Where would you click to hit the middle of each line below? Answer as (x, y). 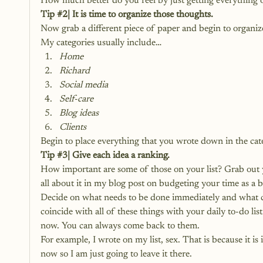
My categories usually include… (101, 43)
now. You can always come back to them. (120, 226)
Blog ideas (79, 113)
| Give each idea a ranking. (119, 156)
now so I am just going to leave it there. (116, 254)
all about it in (66, 184)
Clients (73, 127)
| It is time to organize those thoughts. (140, 15)
